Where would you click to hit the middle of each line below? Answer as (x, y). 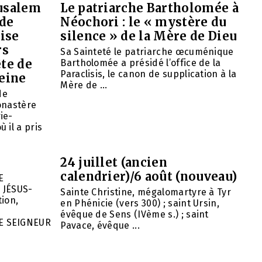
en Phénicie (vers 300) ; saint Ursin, (140, 204)
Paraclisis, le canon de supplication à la (149, 74)
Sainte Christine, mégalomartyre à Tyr (146, 192)
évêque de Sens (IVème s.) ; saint (135, 215)
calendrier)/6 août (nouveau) (149, 177)
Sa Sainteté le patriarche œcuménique (147, 52)
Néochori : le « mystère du (144, 22)
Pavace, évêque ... (100, 226)
